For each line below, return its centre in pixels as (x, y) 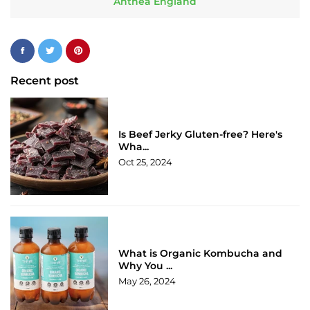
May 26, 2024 (147, 281)
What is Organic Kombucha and (201, 254)
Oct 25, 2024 (146, 162)
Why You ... (146, 266)
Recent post (45, 80)
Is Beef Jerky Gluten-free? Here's (201, 135)
